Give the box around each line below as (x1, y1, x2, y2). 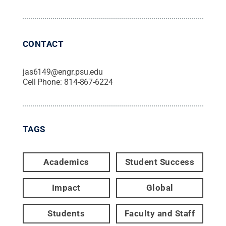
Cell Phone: (22, 77, 64, 87)
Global (146, 182, 174, 193)
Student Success (125, 156, 195, 167)
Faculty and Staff (124, 208, 195, 218)
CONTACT (22, 38, 64, 49)
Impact (51, 182, 81, 193)
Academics (43, 156, 89, 167)
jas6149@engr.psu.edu (22, 67, 103, 77)
